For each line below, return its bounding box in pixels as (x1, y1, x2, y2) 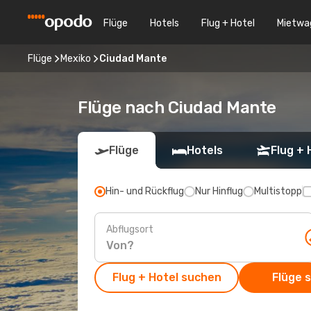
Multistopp (254, 185, 302, 197)
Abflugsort (106, 223, 153, 235)
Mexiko (60, 52, 91, 65)
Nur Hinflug (195, 185, 243, 197)
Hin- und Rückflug (106, 185, 184, 197)
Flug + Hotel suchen (112, 271, 221, 284)
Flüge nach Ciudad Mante (78, 98, 276, 117)
